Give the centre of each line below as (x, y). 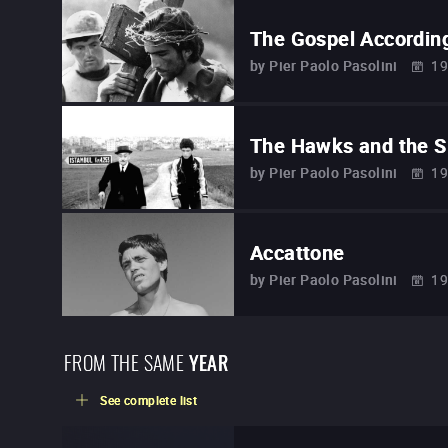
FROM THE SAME (124, 361)
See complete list (149, 400)
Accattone (297, 253)
